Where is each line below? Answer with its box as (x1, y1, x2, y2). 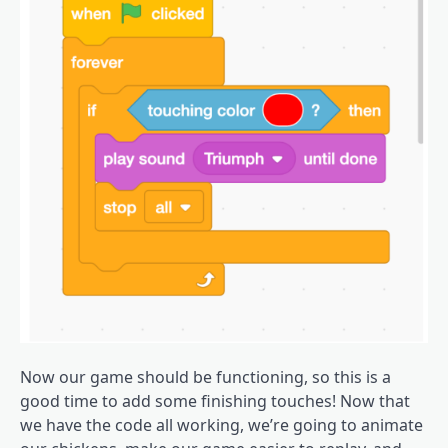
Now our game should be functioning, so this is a (20, 366, 391, 389)
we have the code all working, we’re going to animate (20, 414, 423, 437)
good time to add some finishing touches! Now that (20, 390, 410, 413)
